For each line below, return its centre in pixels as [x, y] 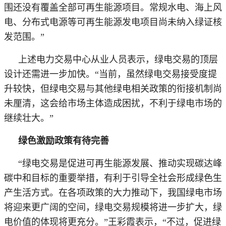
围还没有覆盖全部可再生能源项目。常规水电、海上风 [113, 7]
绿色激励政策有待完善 [64, 140]
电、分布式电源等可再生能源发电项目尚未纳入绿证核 [113, 22]
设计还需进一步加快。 [49, 74]
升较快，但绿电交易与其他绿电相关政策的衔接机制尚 [113, 89]
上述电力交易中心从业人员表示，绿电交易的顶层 [118, 59]
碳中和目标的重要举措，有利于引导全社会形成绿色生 [113, 178]
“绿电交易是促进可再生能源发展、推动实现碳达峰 [120, 163]
